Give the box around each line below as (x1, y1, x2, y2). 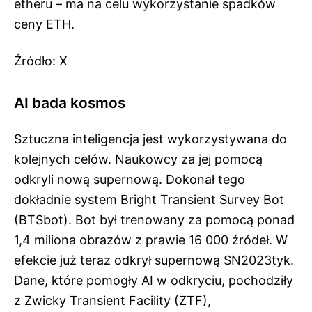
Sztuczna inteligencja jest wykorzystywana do (14, 132, 287, 146)
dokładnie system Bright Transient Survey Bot (14, 192, 284, 207)
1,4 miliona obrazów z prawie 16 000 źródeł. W (14, 233, 288, 247)
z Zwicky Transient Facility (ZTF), (14, 293, 211, 308)
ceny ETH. (14, 17, 75, 31)
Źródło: (14, 54, 59, 68)
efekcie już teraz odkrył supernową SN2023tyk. (14, 253, 294, 267)
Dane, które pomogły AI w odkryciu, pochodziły (14, 273, 293, 288)
